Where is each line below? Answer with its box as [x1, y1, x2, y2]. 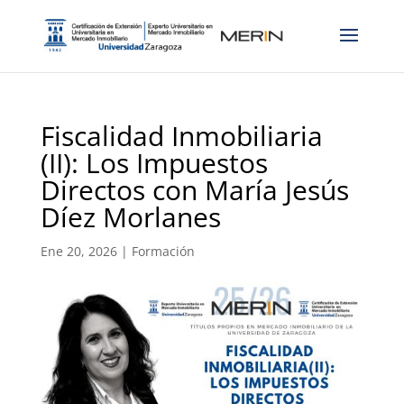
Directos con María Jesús [40, 171, 349, 208]
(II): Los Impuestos [40, 144, 268, 181]
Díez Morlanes [40, 198, 221, 235]
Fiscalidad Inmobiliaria [40, 117, 323, 154]
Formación [131, 243, 195, 260]
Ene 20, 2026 [40, 243, 117, 260]
